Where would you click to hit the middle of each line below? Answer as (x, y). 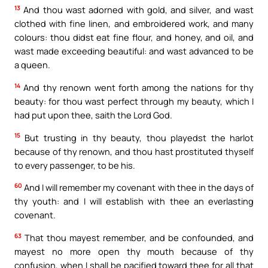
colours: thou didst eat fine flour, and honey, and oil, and (134, 37)
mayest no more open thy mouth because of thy (134, 251)
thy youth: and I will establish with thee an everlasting (134, 201)
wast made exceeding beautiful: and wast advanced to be (134, 51)
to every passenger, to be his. (75, 165)
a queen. (32, 65)
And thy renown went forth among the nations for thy (137, 87)
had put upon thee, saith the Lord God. (93, 115)
